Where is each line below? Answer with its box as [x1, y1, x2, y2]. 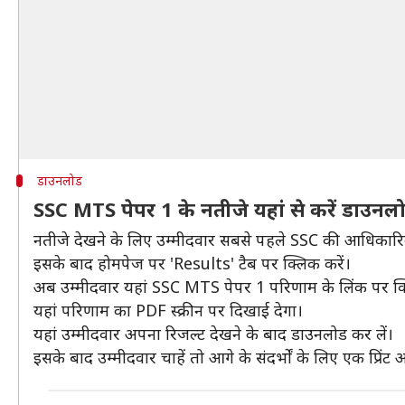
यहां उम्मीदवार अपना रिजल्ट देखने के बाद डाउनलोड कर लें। [33, 323, 393, 344]
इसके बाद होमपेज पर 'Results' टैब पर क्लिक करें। [33, 252, 351, 274]
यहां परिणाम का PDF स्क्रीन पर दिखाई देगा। [33, 299, 303, 321]
